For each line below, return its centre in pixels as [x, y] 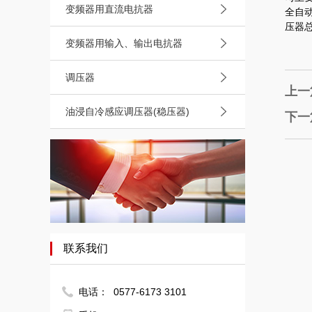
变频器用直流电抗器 [109, 9]
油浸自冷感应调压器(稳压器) [127, 111]
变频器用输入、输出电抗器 [124, 43]
